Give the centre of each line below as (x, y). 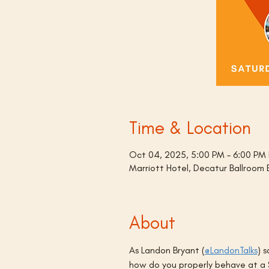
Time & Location (190, 127)
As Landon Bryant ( (167, 250)
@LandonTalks (231, 250)
